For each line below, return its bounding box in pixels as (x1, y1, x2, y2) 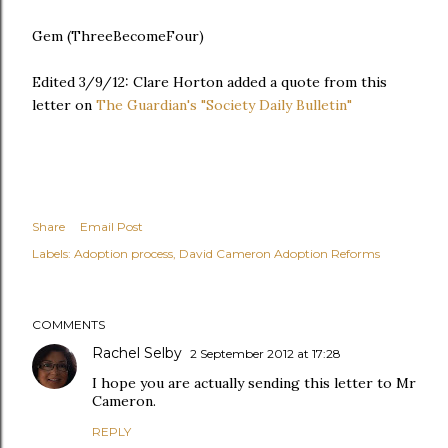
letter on (32, 96, 96, 114)
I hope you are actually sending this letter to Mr (92, 374, 416, 392)
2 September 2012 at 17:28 (190, 346, 341, 361)
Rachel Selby (92, 344, 182, 362)
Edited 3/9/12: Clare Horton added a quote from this (32, 73, 387, 91)
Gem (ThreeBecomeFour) (32, 27, 204, 45)
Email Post (80, 219, 143, 234)
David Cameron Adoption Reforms (179, 246, 380, 261)
